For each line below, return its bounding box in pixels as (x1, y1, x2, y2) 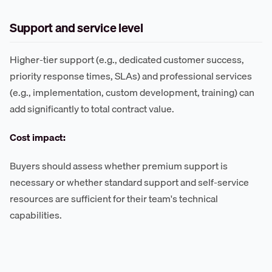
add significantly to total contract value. (10, 101, 174, 117)
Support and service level (10, 18, 143, 38)
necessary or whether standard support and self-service (10, 174, 249, 191)
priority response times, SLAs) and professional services (10, 68, 252, 84)
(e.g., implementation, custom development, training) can (10, 84, 254, 101)
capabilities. (10, 207, 62, 223)
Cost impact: (10, 129, 66, 146)
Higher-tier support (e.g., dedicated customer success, (10, 52, 244, 68)
